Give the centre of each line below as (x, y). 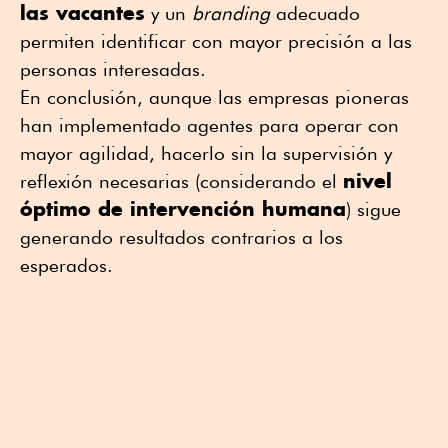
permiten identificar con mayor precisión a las (216, 41)
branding (231, 13)
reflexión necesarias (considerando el (181, 181)
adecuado (315, 13)
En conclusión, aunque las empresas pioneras (214, 97)
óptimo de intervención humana (183, 209)
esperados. (66, 265)
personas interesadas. (113, 69)
